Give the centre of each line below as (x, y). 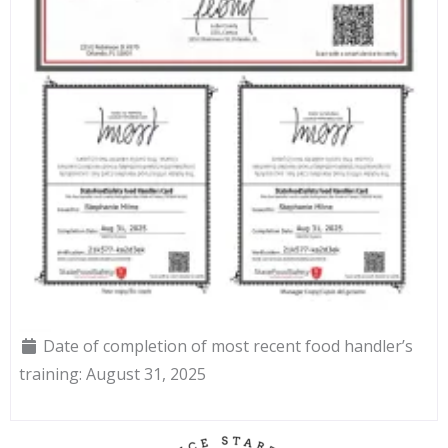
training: (52, 373)
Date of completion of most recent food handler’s (228, 345)
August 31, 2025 (146, 373)
